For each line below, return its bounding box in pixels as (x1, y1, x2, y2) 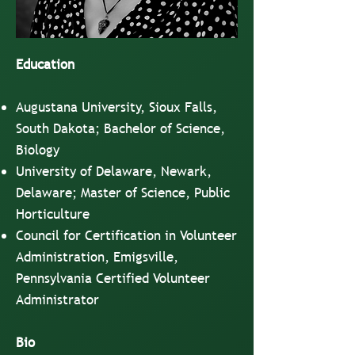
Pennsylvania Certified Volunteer (16, 269, 210, 288)
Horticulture (16, 205, 90, 223)
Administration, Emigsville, (16, 248, 178, 266)
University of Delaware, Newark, (16, 162, 212, 181)
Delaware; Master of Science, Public (16, 184, 230, 202)
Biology (16, 141, 59, 159)
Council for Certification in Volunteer (16, 227, 237, 245)
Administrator (16, 291, 99, 309)
